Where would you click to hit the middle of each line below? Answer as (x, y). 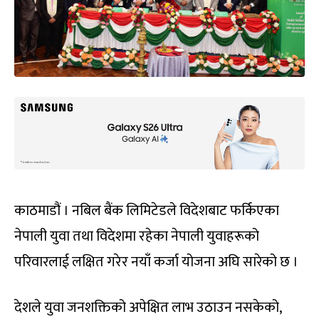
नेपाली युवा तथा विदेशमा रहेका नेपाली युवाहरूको (137, 236)
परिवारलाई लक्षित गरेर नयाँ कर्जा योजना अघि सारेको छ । (156, 262)
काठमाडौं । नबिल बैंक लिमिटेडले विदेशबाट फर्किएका (147, 210)
